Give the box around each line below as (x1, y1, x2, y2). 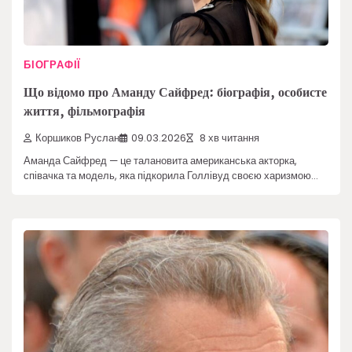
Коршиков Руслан (35, 130, 119, 145)
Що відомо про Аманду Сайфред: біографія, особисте (24, 82, 327, 102)
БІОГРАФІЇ (24, 58, 82, 72)
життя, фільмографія (24, 101, 145, 121)
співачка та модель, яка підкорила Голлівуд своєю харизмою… (24, 167, 318, 183)
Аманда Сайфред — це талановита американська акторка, (24, 152, 297, 168)
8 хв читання (197, 130, 259, 145)
